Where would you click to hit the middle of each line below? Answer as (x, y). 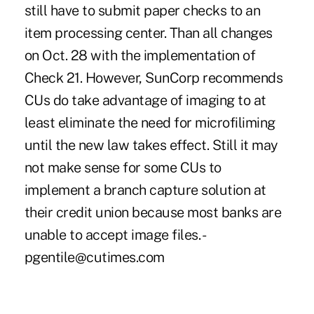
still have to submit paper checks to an (142, 10)
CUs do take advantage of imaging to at (145, 100)
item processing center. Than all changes (148, 33)
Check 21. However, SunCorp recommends (153, 77)
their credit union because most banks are (153, 212)
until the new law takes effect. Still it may (151, 145)
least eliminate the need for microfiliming (150, 122)
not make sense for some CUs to (123, 167)
